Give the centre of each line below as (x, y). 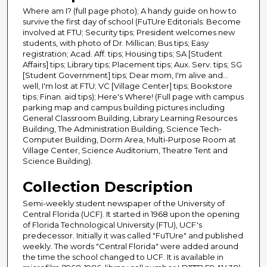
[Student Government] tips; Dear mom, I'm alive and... (125, 75)
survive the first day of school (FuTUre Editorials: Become (132, 22)
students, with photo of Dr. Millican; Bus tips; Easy (116, 43)
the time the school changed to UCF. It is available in (123, 257)
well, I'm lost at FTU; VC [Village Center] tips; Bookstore (128, 86)
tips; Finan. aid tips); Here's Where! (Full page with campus (133, 97)
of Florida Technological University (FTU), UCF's (112, 225)
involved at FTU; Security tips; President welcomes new (129, 32)
